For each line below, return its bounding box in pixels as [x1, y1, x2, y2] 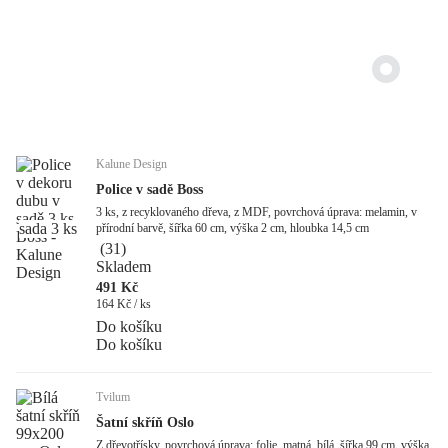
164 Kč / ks [96, 297, 151, 312]
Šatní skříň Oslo [96, 415, 194, 431]
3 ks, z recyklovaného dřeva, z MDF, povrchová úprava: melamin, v [96, 205, 417, 220]
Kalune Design [96, 157, 167, 172]
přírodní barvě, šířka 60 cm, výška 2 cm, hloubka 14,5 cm [96, 221, 369, 236]
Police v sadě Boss [96, 182, 203, 198]
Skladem [96, 258, 151, 276]
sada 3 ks [19, 220, 77, 238]
